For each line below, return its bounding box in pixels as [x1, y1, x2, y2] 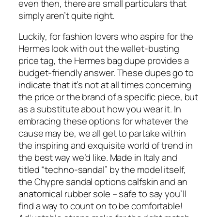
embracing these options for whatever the [18, 115, 188, 128]
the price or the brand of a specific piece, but [18, 91, 199, 104]
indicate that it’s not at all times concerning [18, 78, 192, 92]
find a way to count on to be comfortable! [18, 200, 183, 213]
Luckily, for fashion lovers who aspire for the [18, 30, 194, 43]
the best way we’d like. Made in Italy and [18, 151, 177, 164]
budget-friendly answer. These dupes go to [18, 66, 194, 79]
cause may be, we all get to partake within [18, 127, 186, 140]
